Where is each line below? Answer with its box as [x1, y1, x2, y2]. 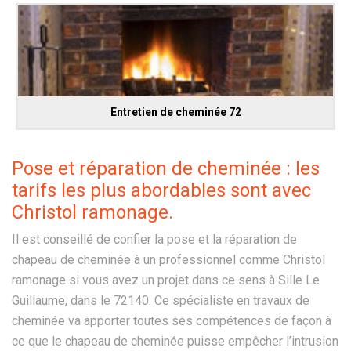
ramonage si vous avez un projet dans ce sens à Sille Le [12, 272, 320, 288]
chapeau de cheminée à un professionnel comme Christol [12, 251, 325, 267]
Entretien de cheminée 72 [110, 105, 241, 118]
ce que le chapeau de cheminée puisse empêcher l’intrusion [12, 333, 338, 349]
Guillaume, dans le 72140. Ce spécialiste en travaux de [12, 292, 309, 308]
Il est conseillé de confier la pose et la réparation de [12, 231, 297, 247]
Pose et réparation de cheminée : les [12, 157, 320, 179]
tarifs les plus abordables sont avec [12, 179, 311, 201]
